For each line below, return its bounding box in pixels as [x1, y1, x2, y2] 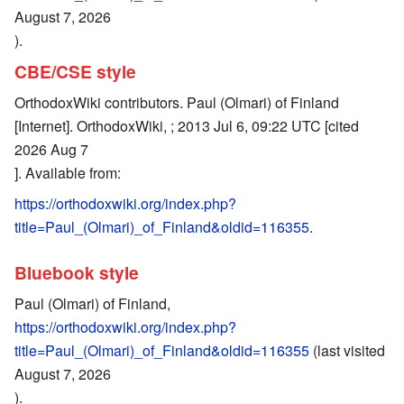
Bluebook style [14, 260, 139, 286]
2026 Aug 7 [14, 138, 88, 160]
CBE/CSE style [14, 59, 136, 85]
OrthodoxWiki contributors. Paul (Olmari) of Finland [14, 91, 339, 113]
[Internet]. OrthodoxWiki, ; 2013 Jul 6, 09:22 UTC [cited [14, 115, 359, 136]
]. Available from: [14, 161, 121, 183]
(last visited [309, 339, 385, 361]
